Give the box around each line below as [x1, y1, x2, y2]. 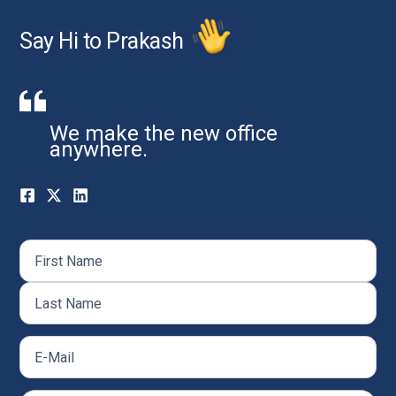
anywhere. [49, 137, 148, 163]
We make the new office [49, 121, 278, 147]
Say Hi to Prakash [19, 27, 189, 54]
